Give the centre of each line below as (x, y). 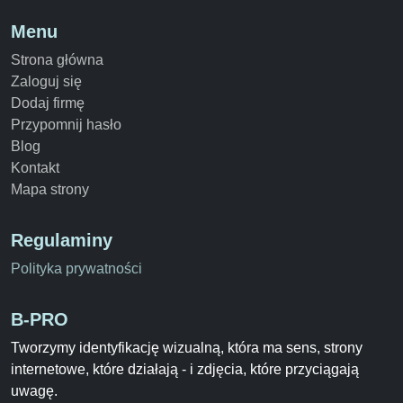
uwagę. (34, 390)
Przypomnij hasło (66, 124)
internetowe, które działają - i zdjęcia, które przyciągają (185, 369)
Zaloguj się (46, 81)
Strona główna (57, 59)
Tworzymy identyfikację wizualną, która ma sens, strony (187, 347)
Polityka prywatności (76, 268)
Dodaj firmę (48, 103)
